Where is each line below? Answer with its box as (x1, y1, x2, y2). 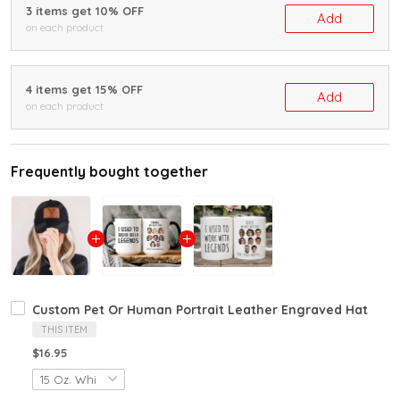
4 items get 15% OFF (26, 82, 143, 97)
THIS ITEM (41, 323, 87, 337)
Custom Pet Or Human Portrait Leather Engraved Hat (32, 302, 368, 319)
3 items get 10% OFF (26, 4, 144, 19)
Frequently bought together (11, 162, 208, 181)
